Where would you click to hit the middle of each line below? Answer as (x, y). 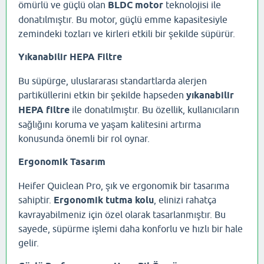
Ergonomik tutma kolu (104, 200)
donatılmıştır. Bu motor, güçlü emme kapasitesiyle (123, 20)
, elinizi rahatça (185, 200)
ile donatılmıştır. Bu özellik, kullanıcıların (154, 110)
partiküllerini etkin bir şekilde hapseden (102, 95)
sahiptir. (36, 200)
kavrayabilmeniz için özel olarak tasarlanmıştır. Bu (122, 215)
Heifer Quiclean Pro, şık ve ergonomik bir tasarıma (124, 186)
